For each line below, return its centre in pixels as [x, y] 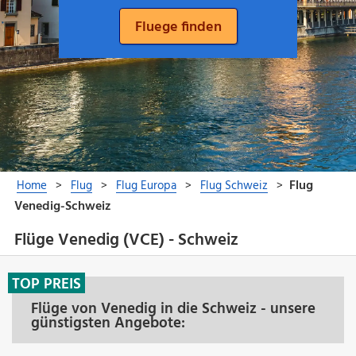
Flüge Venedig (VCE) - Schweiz [126, 241]
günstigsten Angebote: [108, 323]
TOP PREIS [46, 284]
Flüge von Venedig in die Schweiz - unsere [173, 309]
